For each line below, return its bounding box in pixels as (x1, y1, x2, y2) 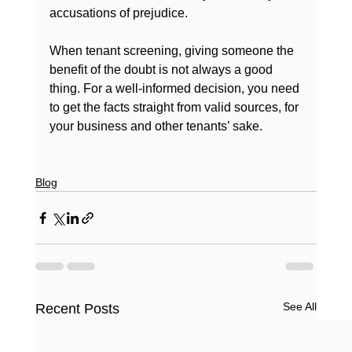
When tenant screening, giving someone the (49, 44, 297, 58)
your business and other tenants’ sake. (49, 119, 262, 134)
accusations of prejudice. (49, 6, 188, 20)
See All (283, 300, 317, 313)
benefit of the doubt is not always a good (49, 63, 276, 77)
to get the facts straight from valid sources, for (49, 101, 302, 115)
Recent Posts (35, 301, 119, 317)
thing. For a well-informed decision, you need (49, 82, 302, 96)
